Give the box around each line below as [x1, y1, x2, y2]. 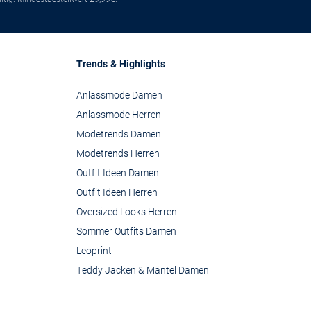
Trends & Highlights [76, 58, 165, 70]
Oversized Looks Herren [76, 206, 177, 218]
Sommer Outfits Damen [76, 226, 176, 237]
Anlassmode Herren [76, 109, 161, 121]
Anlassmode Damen [76, 90, 162, 101]
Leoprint [76, 245, 112, 257]
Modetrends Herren [76, 148, 160, 160]
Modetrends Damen [76, 128, 161, 140]
